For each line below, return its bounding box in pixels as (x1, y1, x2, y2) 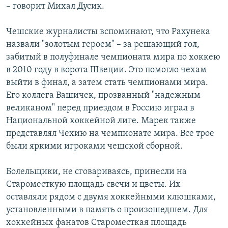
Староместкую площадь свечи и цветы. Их (6, 180, 181, 190)
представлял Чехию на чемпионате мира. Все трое (6, 129, 214, 139)
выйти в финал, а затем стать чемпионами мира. (6, 78, 208, 88)
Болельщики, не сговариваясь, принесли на (6, 167, 187, 177)
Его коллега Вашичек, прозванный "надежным (6, 91, 201, 101)
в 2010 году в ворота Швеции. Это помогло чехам (6, 65, 207, 75)
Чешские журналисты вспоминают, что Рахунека (6, 27, 210, 37)
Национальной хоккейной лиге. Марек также (6, 116, 196, 126)
